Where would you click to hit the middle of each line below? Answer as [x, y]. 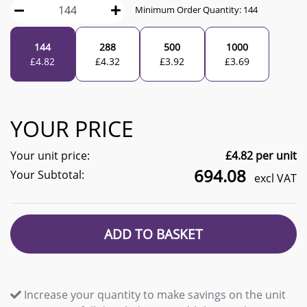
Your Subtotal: [47, 174]
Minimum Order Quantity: [189, 10]
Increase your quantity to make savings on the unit [155, 294]
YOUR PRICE [72, 128]
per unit [275, 155]
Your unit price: [50, 155]
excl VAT [274, 178]
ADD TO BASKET [153, 234]
